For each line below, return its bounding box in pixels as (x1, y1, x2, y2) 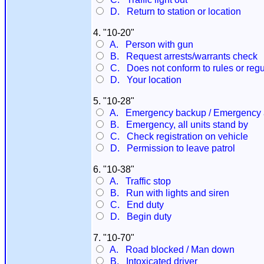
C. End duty (105, 200, 164, 210)
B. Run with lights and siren (105, 188, 229, 198)
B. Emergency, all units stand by (105, 120, 248, 130)
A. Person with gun (105, 39, 193, 49)
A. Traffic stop (105, 176, 171, 186)
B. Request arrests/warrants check (105, 51, 258, 61)
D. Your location (105, 75, 181, 85)
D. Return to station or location (105, 6, 241, 16)
